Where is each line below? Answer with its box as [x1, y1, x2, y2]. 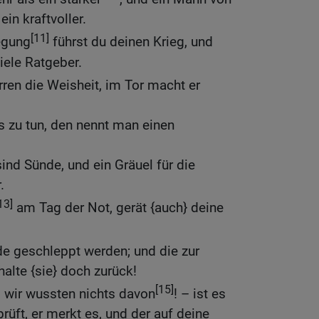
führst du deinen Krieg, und [49, 33, 213, 51]
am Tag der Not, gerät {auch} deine [13, 199, 224, 216]
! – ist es [174, 286, 226, 303]
